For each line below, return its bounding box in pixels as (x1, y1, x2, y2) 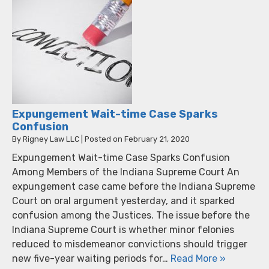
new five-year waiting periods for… (12, 252, 171, 264)
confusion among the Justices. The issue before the (12, 209, 250, 221)
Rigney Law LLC (23, 134, 79, 144)
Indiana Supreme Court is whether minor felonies (12, 223, 234, 235)
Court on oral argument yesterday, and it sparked (12, 195, 235, 207)
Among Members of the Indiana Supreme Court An (12, 166, 240, 178)
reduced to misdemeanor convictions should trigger (12, 238, 247, 250)
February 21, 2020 (124, 134, 190, 144)
